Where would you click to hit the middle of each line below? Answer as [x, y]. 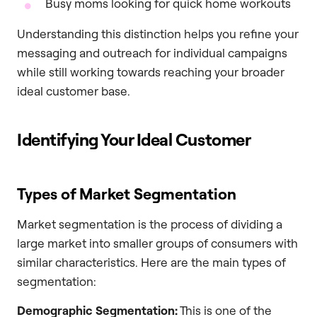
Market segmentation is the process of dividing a [150, 224]
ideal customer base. [74, 91]
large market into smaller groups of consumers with [157, 243]
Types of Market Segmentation [127, 193]
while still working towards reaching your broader [151, 71]
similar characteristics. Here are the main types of [151, 262]
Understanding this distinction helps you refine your [158, 33]
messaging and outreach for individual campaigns [152, 52]
